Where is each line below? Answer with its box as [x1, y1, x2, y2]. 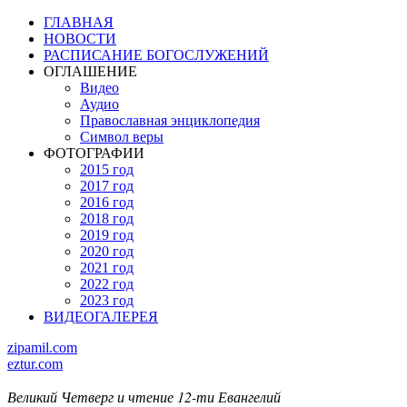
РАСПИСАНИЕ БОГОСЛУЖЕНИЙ [44, 47, 269, 63]
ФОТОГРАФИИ [44, 145, 144, 161]
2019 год [80, 227, 134, 243]
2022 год [80, 276, 134, 292]
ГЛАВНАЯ [44, 15, 114, 30]
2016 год [80, 194, 134, 210]
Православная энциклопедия [80, 113, 260, 128]
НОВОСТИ [44, 31, 116, 46]
